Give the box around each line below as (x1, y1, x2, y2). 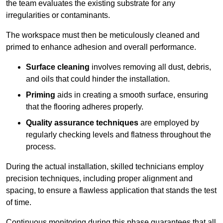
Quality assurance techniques (26, 118, 138, 127)
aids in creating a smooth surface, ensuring (55, 91, 208, 100)
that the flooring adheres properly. (26, 103, 143, 111)
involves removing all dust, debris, (90, 63, 211, 72)
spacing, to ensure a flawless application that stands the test (6, 186, 217, 195)
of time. (6, 198, 31, 207)
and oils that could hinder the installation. (26, 75, 170, 84)
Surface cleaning (26, 63, 90, 72)
